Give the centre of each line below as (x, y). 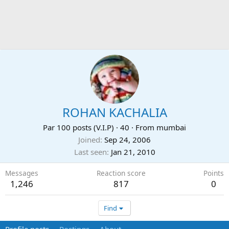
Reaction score (121, 173)
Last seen (90, 152)
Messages (22, 173)
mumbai (171, 127)
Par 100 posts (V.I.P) (78, 127)
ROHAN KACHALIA (114, 112)
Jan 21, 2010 (133, 152)
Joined (89, 140)
